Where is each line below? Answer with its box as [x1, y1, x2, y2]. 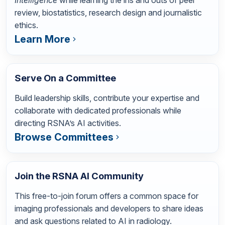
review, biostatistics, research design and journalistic [15, 8, 202, 18]
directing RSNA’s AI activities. [15, 118, 121, 129]
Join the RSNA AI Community [15, 170, 144, 182]
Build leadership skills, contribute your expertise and [15, 93, 199, 103]
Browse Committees [15, 131, 114, 144]
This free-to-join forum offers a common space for [15, 191, 198, 201]
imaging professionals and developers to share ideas [15, 203, 203, 214]
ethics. [15, 20, 38, 31]
